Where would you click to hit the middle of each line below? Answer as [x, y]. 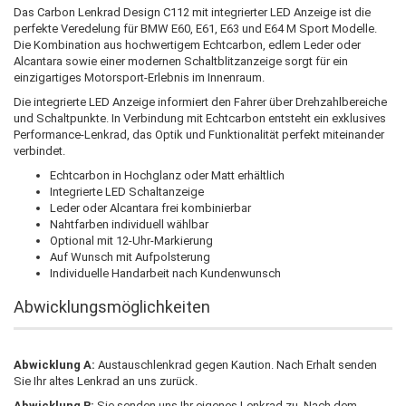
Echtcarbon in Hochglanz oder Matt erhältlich [167, 175]
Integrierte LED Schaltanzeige [127, 191]
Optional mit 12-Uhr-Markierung [131, 240]
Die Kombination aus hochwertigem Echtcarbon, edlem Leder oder [187, 44]
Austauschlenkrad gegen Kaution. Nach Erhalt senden [236, 364]
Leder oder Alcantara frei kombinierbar [150, 208]
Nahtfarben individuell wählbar [129, 224]
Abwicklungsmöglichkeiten [112, 306]
